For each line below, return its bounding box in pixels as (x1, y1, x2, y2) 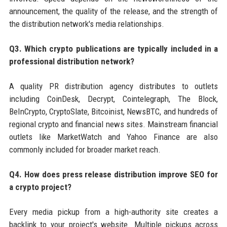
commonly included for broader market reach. (9, 144, 161, 155)
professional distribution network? (9, 56, 134, 66)
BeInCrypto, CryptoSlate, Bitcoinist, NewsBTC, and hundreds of (9, 106, 218, 117)
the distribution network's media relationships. (9, 18, 164, 29)
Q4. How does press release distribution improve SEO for (9, 169, 218, 179)
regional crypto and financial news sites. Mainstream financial (9, 119, 218, 129)
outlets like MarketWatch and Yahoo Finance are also (9, 131, 218, 142)
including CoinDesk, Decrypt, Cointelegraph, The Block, (9, 93, 218, 104)
